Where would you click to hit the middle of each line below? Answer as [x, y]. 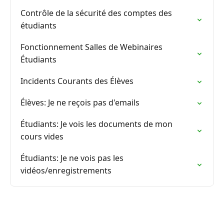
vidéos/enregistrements [66, 170]
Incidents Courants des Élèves [77, 81]
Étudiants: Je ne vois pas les [72, 158]
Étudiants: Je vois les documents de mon [96, 124]
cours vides [42, 136]
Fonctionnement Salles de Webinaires [91, 47]
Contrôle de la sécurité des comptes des [96, 13]
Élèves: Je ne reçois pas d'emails [80, 102]
